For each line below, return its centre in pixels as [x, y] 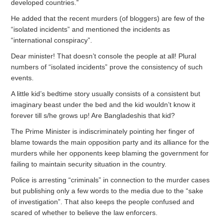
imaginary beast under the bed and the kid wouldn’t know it [103, 104]
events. [23, 78]
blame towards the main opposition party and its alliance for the [110, 142]
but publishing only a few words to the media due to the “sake [107, 191]
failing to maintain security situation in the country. [89, 164]
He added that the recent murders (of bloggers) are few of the [108, 18]
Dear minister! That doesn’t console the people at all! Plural [104, 56]
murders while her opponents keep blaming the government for [110, 153]
